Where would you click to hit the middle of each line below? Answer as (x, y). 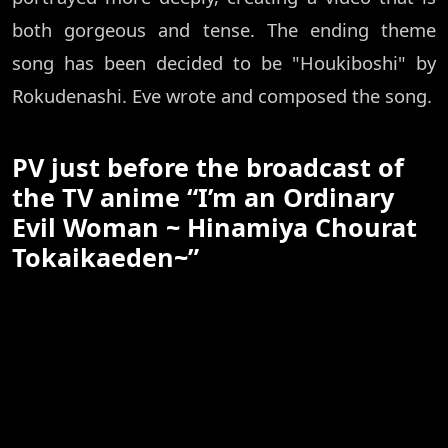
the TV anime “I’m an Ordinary (203, 197)
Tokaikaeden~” (105, 257)
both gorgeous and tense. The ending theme (224, 30)
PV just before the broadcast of (208, 167)
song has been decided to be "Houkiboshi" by (224, 63)
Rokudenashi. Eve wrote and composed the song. (222, 96)
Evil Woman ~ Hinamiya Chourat (214, 227)
